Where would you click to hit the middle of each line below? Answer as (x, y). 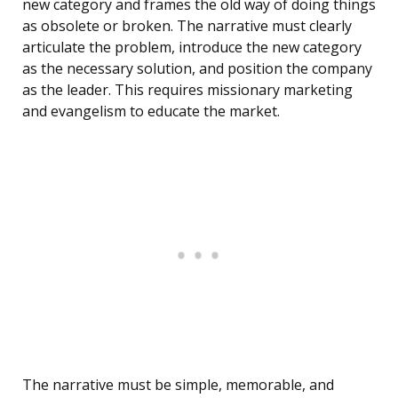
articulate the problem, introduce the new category (192, 48)
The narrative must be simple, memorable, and (178, 385)
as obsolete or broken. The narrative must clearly (187, 26)
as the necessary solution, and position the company (197, 69)
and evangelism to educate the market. (151, 111)
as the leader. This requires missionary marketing (187, 90)
